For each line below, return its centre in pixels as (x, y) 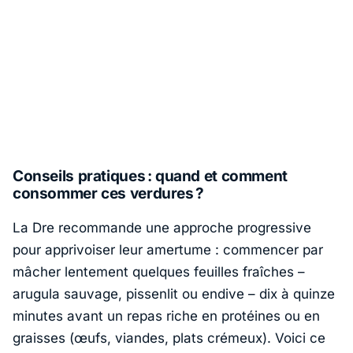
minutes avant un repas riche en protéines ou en (166, 316)
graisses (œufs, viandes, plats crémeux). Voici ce (169, 338)
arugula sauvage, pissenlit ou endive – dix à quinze (174, 294)
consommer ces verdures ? (108, 194)
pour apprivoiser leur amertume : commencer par (168, 249)
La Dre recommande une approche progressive (162, 227)
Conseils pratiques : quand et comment (150, 176)
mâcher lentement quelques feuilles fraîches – (159, 271)
